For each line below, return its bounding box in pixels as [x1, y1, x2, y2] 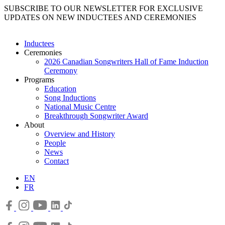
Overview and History [44, 130, 115, 138]
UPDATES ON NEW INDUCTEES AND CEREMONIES [4, 13, 196, 22]
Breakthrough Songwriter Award [44, 111, 148, 120]
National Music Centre [44, 102, 116, 111]
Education [44, 84, 76, 93]
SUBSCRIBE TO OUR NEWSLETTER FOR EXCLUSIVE [4, 4, 203, 13]
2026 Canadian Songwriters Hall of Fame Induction [44, 57, 208, 66]
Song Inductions [44, 93, 96, 102]
